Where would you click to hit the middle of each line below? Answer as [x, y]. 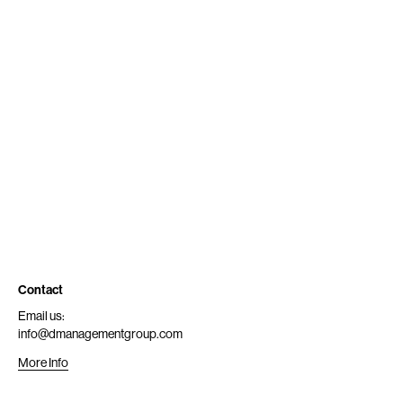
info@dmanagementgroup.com [100, 334]
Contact [40, 290]
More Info [43, 363]
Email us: [41, 316]
